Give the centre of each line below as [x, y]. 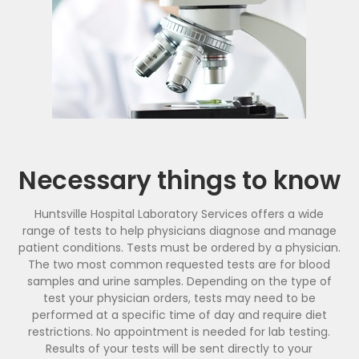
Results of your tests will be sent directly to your [179, 349]
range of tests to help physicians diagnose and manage [179, 231]
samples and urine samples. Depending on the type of [179, 281]
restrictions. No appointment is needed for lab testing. [179, 332]
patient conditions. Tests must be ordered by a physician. [179, 248]
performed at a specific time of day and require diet [179, 315]
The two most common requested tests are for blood [179, 264]
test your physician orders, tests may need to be [179, 298]
